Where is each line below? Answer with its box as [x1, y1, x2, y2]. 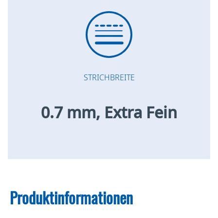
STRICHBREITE [83, 72, 135, 83]
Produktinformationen [10, 187, 133, 209]
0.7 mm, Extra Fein [41, 101, 177, 123]
